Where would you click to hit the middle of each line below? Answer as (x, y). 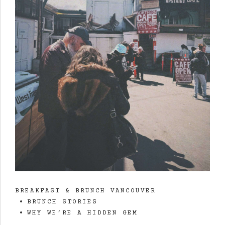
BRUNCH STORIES (62, 202)
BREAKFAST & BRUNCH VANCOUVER (85, 191)
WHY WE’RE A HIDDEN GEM (82, 213)
